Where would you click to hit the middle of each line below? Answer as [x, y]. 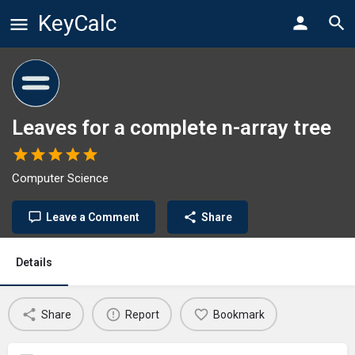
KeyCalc [77, 23]
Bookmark [239, 314]
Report [142, 314]
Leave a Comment [93, 217]
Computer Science [60, 178]
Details [34, 262]
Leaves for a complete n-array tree [172, 128]
